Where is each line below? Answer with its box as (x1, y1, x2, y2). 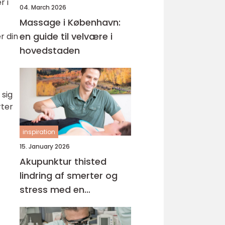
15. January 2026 (20, 142, 70, 151)
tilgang (20, 211, 51, 224)
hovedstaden (20, 44, 80, 57)
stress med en (20, 183, 84, 196)
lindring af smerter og (20, 169, 118, 182)
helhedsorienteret (20, 197, 100, 210)
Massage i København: (20, 16, 121, 29)
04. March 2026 (20, 3, 66, 12)
